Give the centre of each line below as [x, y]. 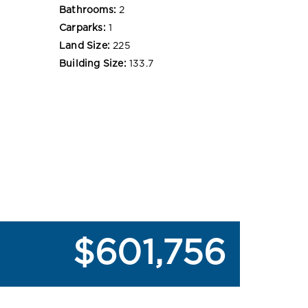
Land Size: [85, 46]
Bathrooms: [88, 10]
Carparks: [82, 28]
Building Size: [93, 64]
